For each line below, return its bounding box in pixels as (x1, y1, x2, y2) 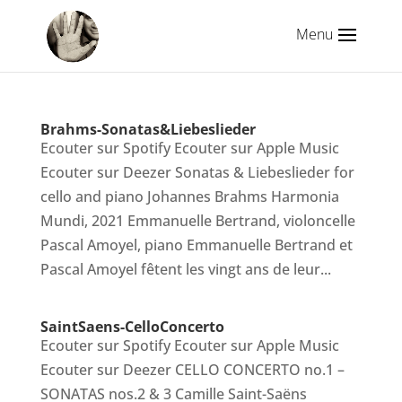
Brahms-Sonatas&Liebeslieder (39, 119, 256, 139)
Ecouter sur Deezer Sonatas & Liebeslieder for (39, 162, 354, 182)
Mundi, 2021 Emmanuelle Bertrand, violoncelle (39, 211, 355, 231)
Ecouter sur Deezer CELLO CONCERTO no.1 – (39, 360, 345, 380)
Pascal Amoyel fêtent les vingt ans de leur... (39, 259, 331, 279)
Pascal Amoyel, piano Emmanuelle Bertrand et (39, 235, 353, 255)
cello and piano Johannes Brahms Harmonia (39, 187, 339, 206)
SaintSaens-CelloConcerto (39, 317, 224, 336)
